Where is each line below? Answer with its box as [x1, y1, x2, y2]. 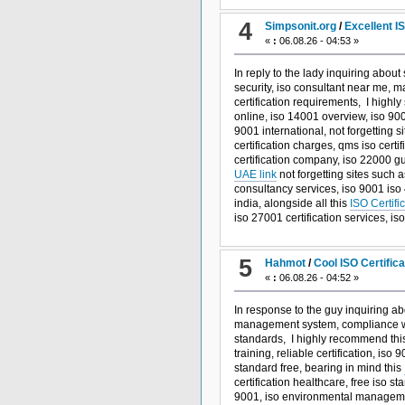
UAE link [233, 168, 277, 182]
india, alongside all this [233, 197, 350, 211]
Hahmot [265, 257, 306, 270]
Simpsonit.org [265, 20, 337, 33]
